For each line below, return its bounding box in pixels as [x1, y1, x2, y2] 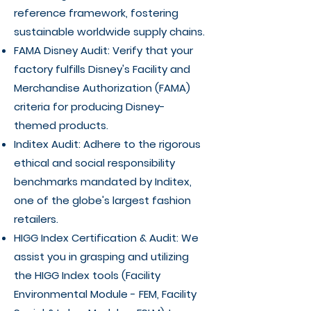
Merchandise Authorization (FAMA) [14, 81, 190, 95]
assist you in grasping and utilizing [14, 249, 189, 264]
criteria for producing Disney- [14, 99, 165, 114]
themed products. [14, 118, 108, 133]
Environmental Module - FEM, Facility [14, 287, 196, 301]
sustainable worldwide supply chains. [14, 24, 205, 39]
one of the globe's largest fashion [14, 193, 191, 208]
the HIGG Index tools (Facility [14, 268, 160, 283]
